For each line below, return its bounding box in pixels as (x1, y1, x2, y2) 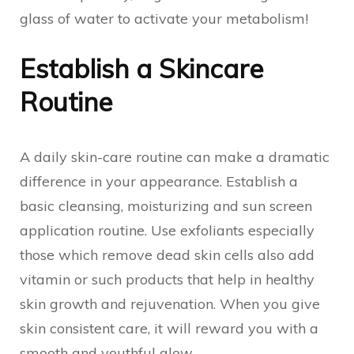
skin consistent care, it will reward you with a (20, 319, 318, 337)
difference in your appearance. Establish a (20, 172, 298, 190)
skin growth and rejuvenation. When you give (20, 295, 320, 313)
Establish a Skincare (20, 52, 263, 85)
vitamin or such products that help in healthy (20, 270, 314, 288)
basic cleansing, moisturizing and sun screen (20, 197, 312, 215)
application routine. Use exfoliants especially (20, 221, 314, 239)
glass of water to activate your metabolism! (20, 9, 308, 28)
